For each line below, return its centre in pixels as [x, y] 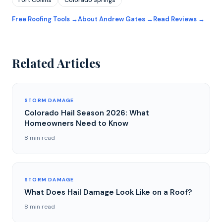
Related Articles [56, 63]
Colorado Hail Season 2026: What [87, 113]
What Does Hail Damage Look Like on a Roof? [108, 192]
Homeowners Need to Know [76, 123]
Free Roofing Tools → [45, 19]
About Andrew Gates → [115, 19]
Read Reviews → [179, 19]
